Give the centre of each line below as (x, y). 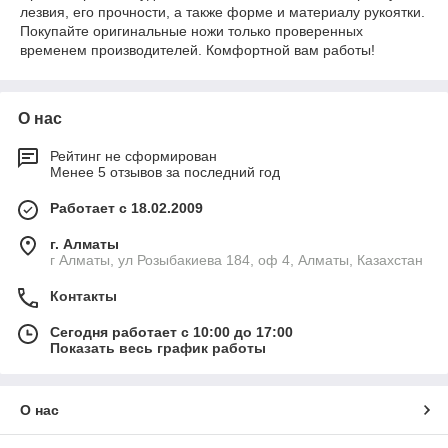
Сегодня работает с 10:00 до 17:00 (171, 332)
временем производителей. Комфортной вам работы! (197, 50)
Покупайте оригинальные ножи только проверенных (191, 31)
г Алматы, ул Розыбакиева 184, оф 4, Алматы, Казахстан (236, 260)
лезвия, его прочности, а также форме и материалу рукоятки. (222, 12)
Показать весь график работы (158, 348)
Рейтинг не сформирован (133, 156)
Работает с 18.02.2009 (126, 208)
